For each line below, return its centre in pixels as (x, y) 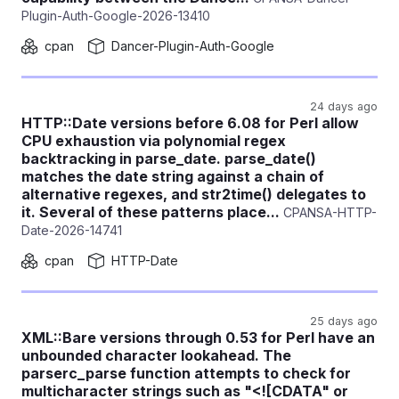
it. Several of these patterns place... (151, 212)
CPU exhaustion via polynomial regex (154, 141)
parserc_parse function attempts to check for (186, 373)
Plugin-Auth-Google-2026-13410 (116, 16)
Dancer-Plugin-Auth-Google (193, 46)
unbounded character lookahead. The (156, 355)
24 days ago (344, 106)
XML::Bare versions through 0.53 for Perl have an (198, 338)
